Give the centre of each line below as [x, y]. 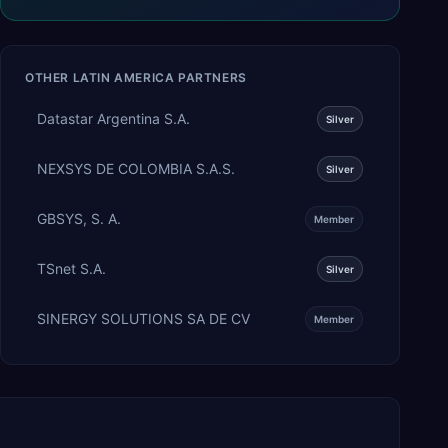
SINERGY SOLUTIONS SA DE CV [143, 318]
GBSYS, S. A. [79, 218]
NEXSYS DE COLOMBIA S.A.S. [136, 168]
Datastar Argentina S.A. [113, 118]
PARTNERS [210, 77]
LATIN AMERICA [123, 77]
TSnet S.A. [71, 268]
